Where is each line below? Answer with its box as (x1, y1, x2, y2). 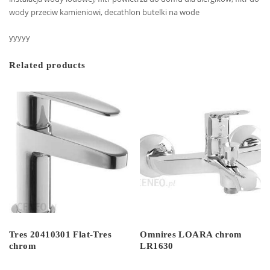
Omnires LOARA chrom (140, 230, 242, 240)
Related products (9, 60, 86, 70)
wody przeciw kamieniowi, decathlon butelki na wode (9, 6, 199, 17)
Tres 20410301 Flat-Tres (9, 230, 111, 240)
